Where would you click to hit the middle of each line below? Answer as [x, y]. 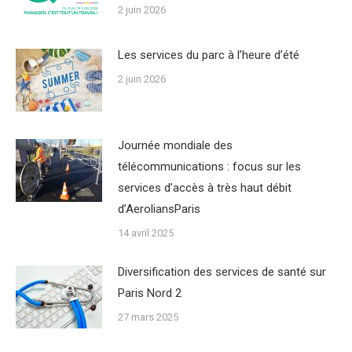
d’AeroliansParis [159, 209]
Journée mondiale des [175, 145]
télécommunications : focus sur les [209, 166]
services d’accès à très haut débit [205, 187]
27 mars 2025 [148, 317]
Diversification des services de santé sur [222, 271]
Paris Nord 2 [150, 293]
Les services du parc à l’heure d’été [209, 55]
